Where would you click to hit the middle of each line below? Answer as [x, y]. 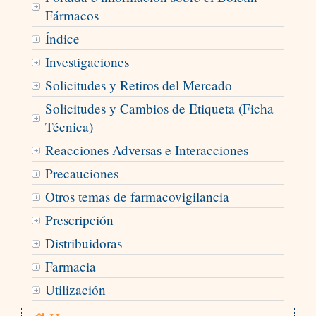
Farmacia [70, 267]
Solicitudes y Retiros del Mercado [138, 85]
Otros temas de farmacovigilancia [137, 197]
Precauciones [81, 174]
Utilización [75, 290]
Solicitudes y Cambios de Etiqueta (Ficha [159, 109]
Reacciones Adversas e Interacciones [146, 150]
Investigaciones [87, 62]
